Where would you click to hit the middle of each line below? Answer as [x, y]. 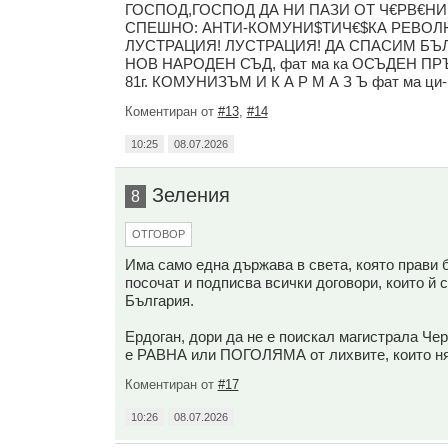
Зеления [190, 195]
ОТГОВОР [158, 234]
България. [159, 300]
